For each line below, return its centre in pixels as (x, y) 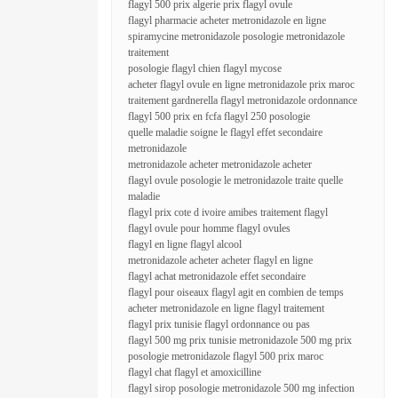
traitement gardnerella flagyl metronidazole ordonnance (243, 100)
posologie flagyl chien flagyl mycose (205, 68)
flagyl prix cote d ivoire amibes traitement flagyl (228, 212)
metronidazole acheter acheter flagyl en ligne (220, 260)
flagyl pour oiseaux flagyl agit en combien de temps (236, 292)
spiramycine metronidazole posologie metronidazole (236, 36)
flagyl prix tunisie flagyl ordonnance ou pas (219, 324)
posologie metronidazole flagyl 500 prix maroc (226, 356)
